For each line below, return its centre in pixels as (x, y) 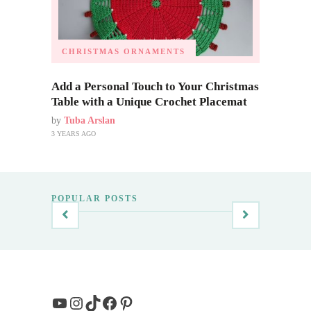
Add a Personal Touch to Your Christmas (155, 86)
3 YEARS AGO (74, 133)
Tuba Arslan (90, 120)
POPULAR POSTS (95, 198)
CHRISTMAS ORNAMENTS (124, 51)
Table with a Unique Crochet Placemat (151, 101)
